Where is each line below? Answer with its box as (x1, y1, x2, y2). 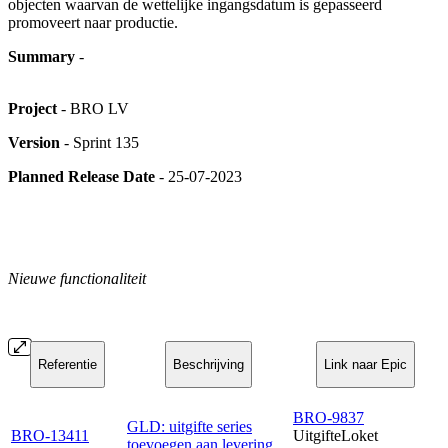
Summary (8, 47, 75, 65)
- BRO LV (57, 99, 129, 117)
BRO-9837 (293, 408, 364, 426)
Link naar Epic (323, 356, 407, 372)
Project (8, 99, 57, 117)
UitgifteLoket (293, 426, 378, 444)
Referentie (37, 356, 97, 372)
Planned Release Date (8, 167, 155, 185)
